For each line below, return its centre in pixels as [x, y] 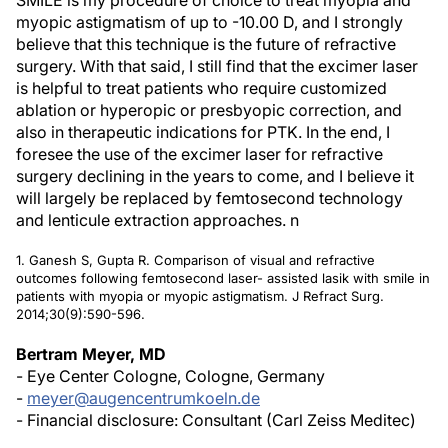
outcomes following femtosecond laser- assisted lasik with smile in [223, 278]
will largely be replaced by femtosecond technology [209, 198]
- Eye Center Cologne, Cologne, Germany [170, 376]
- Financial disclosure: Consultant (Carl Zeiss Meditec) [216, 420]
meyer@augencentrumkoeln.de [143, 398]
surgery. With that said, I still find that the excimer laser [217, 66]
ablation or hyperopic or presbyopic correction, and [209, 110]
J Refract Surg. [336, 296]
